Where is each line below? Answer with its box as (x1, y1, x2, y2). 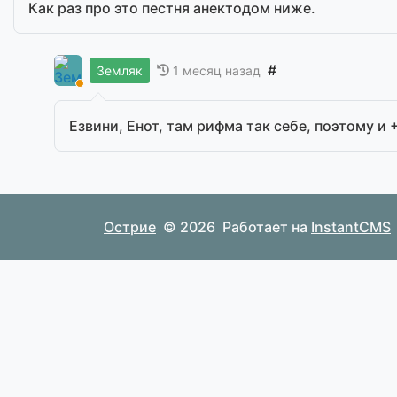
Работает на (222, 217, 311, 236)
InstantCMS (311, 217, 391, 236)
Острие (104, 217, 156, 236)
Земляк (97, 63, 143, 78)
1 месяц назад (173, 62, 261, 78)
